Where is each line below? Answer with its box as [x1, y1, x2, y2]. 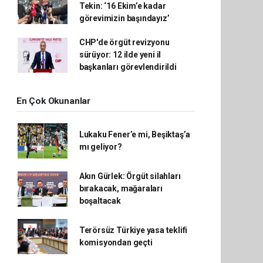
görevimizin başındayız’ [79, 14, 170, 23]
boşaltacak [79, 196, 121, 205]
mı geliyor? [79, 142, 122, 151]
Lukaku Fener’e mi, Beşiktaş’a [79, 130, 191, 139]
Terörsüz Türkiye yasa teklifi [79, 225, 188, 235]
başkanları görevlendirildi [79, 62, 177, 72]
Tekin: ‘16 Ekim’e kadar [79, 1, 166, 11]
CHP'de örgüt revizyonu [79, 38, 170, 47]
